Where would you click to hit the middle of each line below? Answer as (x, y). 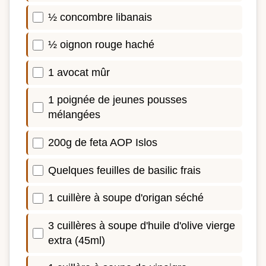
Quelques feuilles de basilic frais (124, 170)
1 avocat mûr (79, 72)
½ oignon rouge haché (101, 45)
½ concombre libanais (100, 17)
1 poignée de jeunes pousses (118, 100)
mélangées (74, 115)
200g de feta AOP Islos (103, 142)
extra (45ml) (77, 240)
